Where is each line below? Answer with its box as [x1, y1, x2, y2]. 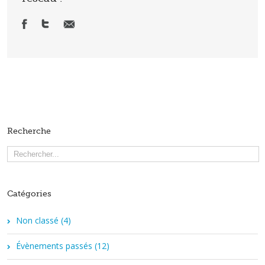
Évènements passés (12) [16, 240, 109, 251]
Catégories [7, 188, 51, 198]
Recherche [7, 125, 51, 135]
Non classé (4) [16, 214, 71, 226]
